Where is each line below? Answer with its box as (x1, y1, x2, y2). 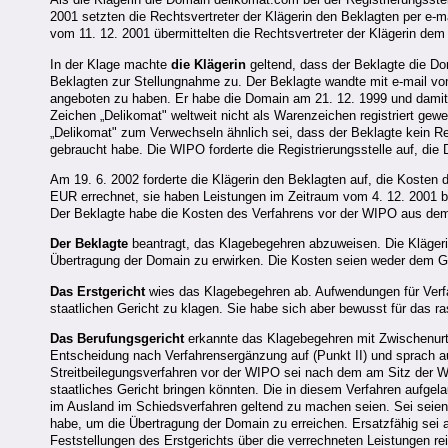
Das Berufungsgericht (50, 331, 184, 347)
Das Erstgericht (50, 283, 145, 299)
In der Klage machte (50, 56, 171, 72)
